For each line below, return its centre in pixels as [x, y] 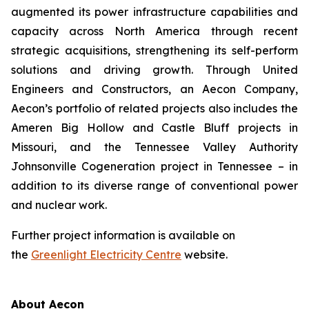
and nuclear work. [59, 205]
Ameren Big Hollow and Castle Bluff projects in [154, 128]
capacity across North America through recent [154, 31]
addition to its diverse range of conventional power [154, 186]
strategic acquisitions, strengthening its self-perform [154, 50]
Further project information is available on [123, 235]
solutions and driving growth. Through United [154, 70]
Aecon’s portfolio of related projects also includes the [154, 108]
